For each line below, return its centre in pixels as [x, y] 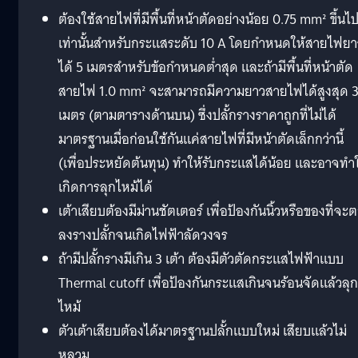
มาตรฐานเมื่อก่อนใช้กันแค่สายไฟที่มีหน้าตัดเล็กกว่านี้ [201, 139]
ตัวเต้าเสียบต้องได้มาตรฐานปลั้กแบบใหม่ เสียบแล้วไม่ [203, 331]
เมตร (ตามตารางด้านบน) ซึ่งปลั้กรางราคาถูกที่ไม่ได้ [197, 115]
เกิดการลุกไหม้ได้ [105, 187]
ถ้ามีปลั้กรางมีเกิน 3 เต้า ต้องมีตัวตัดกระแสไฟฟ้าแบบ [201, 259]
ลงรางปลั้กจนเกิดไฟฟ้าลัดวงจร [143, 235]
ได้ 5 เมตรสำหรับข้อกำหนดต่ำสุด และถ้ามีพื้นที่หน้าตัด [206, 67]
